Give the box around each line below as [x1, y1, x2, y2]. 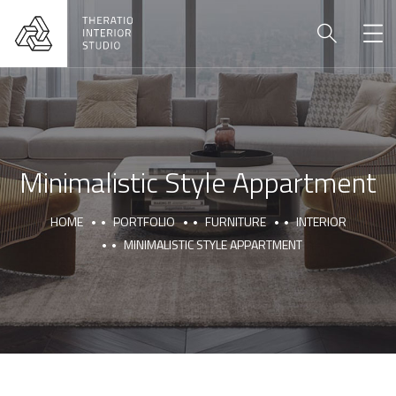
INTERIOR [295, 212, 346, 231]
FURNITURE [204, 212, 266, 231]
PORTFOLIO [112, 212, 175, 231]
